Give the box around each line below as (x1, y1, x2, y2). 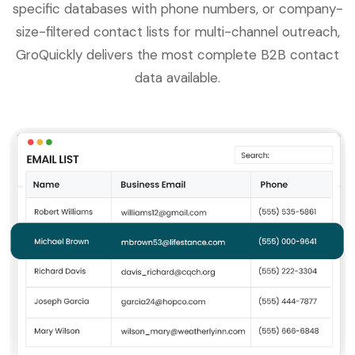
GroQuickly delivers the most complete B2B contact (16, 46, 339, 64)
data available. (135, 69, 220, 87)
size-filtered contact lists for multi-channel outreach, (15, 23, 340, 41)
